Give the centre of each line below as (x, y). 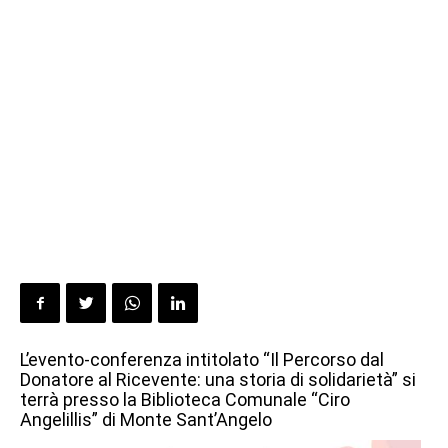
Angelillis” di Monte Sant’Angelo (146, 419)
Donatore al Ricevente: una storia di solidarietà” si (218, 379)
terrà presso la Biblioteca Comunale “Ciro (185, 399)
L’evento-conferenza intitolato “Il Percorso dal (202, 359)
